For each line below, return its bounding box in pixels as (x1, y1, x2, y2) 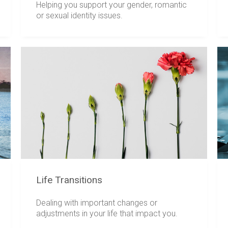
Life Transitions (36, 174, 102, 186)
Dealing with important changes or (36, 198, 157, 208)
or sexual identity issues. (36, 10, 123, 20)
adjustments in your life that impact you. (36, 209, 178, 219)
